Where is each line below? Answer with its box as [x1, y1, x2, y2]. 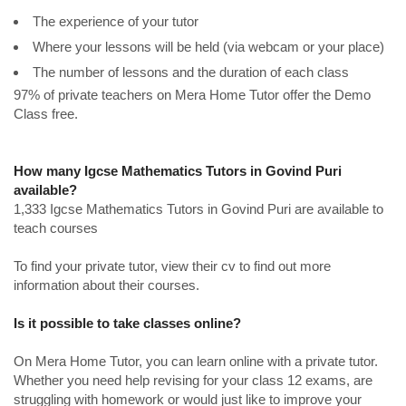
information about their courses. [14, 277, 199, 293]
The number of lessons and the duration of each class [33, 64, 349, 80]
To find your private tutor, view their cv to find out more [14, 258, 331, 274]
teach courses [14, 220, 98, 236]
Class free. [14, 106, 78, 121]
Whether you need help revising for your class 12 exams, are [14, 372, 372, 388]
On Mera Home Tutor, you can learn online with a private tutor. [14, 353, 378, 369]
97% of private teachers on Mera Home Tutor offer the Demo [14, 87, 371, 102]
